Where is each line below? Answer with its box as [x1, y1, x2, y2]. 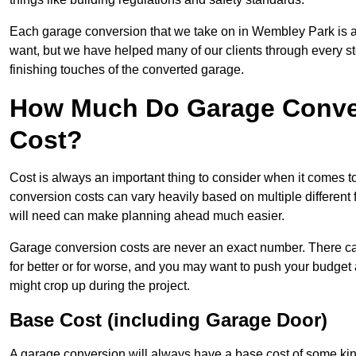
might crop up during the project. [10, 278, 190, 292]
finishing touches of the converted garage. [10, 62, 244, 76]
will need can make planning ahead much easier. [10, 208, 284, 222]
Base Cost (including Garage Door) [10, 308, 327, 331]
